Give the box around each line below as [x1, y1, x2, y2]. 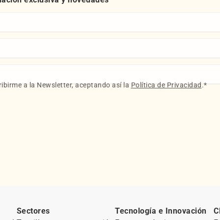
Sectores [16, 206, 50, 216]
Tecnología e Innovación [115, 206, 207, 216]
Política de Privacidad [131, 81, 202, 89]
